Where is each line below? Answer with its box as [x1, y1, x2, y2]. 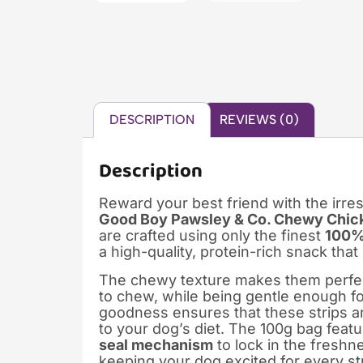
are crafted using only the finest [99, 226, 325, 244]
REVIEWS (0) [219, 111, 299, 127]
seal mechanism [99, 335, 213, 353]
